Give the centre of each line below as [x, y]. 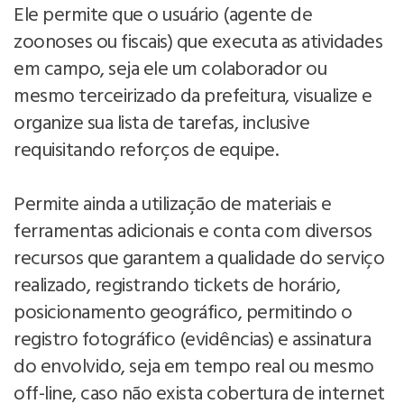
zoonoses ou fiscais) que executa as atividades [198, 42]
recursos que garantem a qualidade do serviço [199, 259]
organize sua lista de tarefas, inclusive [161, 124]
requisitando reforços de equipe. [146, 151]
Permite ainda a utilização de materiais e [173, 205]
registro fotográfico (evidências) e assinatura [192, 340]
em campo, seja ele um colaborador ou [170, 69]
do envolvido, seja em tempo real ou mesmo [194, 367]
